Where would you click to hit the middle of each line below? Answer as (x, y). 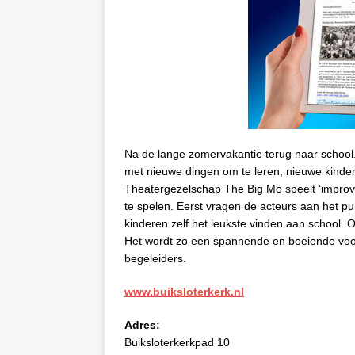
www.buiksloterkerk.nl (184, 292)
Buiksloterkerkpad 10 (177, 342)
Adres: (144, 325)
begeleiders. (155, 258)
